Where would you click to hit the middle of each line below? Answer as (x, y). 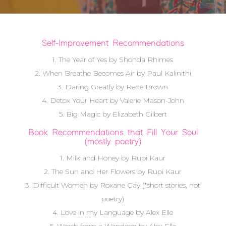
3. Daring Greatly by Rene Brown (113, 87)
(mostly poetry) (113, 142)
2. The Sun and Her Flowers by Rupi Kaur (113, 172)
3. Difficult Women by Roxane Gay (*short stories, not (113, 185)
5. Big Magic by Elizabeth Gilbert (113, 114)
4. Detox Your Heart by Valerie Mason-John (113, 100)
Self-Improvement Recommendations (113, 43)
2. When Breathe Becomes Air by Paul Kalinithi (113, 73)
